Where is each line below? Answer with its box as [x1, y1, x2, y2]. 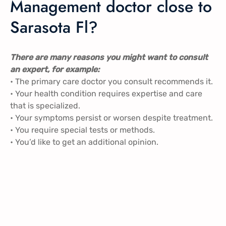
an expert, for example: [10, 64, 99, 74]
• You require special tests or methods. [10, 125, 155, 135]
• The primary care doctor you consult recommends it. [10, 76, 213, 86]
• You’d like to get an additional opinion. [10, 137, 158, 147]
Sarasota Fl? [10, 16, 98, 39]
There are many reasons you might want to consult [10, 52, 208, 62]
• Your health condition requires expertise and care [10, 88, 202, 98]
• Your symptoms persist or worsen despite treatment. [10, 112, 213, 123]
